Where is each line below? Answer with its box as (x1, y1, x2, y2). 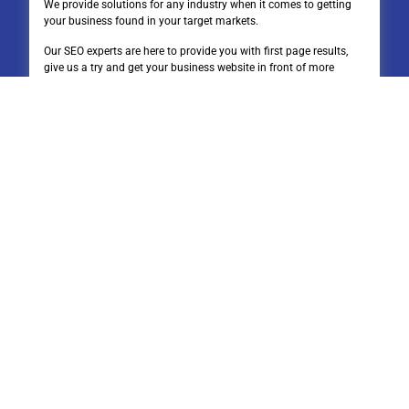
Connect (50, 265, 105, 282)
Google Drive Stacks (50, 312, 179, 330)
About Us (50, 241, 111, 258)
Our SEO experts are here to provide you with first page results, (44, 44, 348, 58)
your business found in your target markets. (44, 15, 258, 28)
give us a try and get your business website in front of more (44, 60, 334, 74)
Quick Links (29, 170, 112, 194)
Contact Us (29, 363, 107, 388)
